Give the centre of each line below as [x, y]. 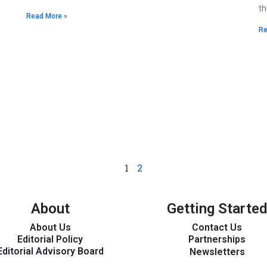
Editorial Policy [50, 240]
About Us [50, 228]
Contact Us [217, 228]
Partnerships [217, 240]
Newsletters [217, 252]
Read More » [47, 16]
